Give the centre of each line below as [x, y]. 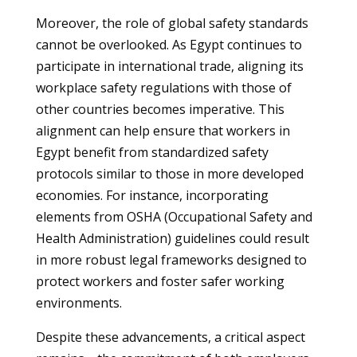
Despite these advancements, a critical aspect [170, 337]
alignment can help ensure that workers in [163, 131]
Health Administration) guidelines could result [172, 238]
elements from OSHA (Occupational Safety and [174, 217]
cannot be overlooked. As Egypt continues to [169, 45]
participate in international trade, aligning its [169, 66]
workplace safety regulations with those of [163, 88]
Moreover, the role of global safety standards [172, 23]
